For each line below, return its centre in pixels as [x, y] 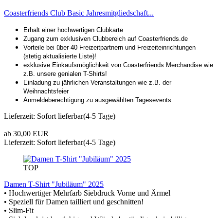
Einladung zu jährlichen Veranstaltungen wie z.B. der [97, 82]
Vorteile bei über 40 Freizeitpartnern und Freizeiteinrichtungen [109, 47]
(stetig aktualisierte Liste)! [61, 56]
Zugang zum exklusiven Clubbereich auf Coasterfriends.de [106, 38]
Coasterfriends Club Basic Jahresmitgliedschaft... [79, 13]
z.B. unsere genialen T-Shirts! [65, 73]
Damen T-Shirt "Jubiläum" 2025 [54, 184]
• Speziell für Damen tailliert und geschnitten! [74, 201]
